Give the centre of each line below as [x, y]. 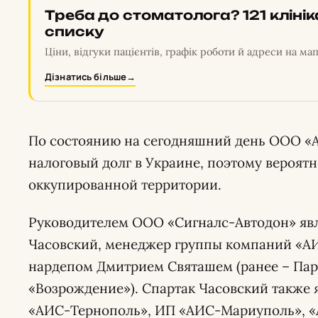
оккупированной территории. [125, 185]
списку [75, 31]
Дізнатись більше [86, 77]
